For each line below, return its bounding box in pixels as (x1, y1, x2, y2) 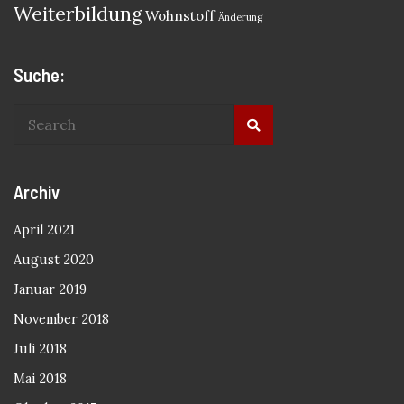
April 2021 (14, 222, 75, 238)
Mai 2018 (14, 371, 67, 387)
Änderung (218, 11, 262, 23)
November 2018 (14, 311, 109, 327)
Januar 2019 (14, 281, 87, 298)
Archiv (14, 181, 60, 203)
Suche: (14, 64, 65, 86)
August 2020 (14, 252, 94, 268)
